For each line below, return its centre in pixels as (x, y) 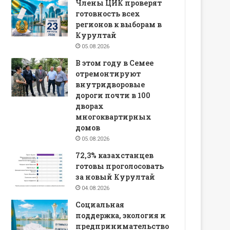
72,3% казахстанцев (115, 155)
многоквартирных (114, 117)
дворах (90, 106)
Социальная (100, 204)
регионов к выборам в (119, 24)
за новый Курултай (116, 177)
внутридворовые (110, 84)
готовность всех (108, 13)
